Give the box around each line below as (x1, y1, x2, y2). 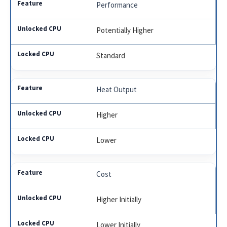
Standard (96, 51, 126, 61)
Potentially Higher (96, 25, 154, 35)
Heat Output (96, 85, 137, 95)
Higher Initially (96, 195, 142, 205)
